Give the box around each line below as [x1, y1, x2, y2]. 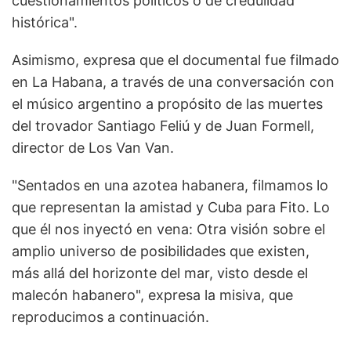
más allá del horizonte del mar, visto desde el [12, 264, 308, 281]
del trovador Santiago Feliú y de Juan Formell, [12, 117, 314, 134]
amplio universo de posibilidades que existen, [12, 242, 309, 259]
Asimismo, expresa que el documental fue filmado [12, 51, 339, 68]
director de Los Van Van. [12, 139, 174, 156]
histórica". [12, 13, 78, 31]
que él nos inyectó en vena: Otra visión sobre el [12, 220, 325, 237]
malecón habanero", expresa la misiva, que [12, 286, 293, 303]
